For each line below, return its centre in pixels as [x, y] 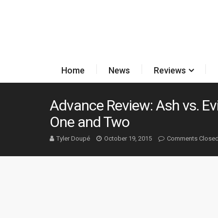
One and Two [90, 122]
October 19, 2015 [128, 138]
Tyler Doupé [73, 138]
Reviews [170, 70]
